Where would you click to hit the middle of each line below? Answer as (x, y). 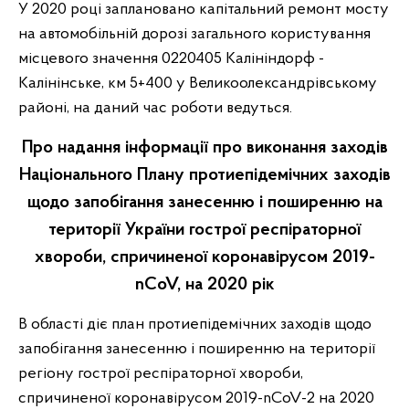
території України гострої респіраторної (204, 230)
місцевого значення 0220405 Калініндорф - (171, 59)
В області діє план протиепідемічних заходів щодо (195, 325)
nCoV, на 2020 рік (204, 285)
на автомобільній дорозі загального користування (194, 34)
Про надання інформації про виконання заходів (204, 148)
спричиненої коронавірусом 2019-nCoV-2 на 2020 (196, 399)
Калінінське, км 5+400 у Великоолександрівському (198, 84)
